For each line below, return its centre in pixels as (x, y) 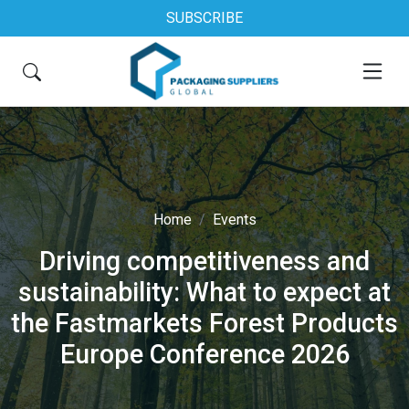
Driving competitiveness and (204, 261)
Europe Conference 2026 (204, 354)
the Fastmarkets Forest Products (204, 323)
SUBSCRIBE (204, 18)
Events (234, 220)
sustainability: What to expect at (204, 292)
